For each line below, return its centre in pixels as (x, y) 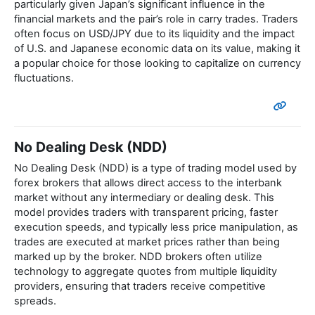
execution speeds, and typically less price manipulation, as (156, 227)
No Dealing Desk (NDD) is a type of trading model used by (155, 168)
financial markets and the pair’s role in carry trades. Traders (156, 19)
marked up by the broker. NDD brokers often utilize (138, 257)
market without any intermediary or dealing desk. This (144, 198)
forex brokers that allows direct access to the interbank (148, 183)
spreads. (35, 301)
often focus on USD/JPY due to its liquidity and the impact (154, 34)
